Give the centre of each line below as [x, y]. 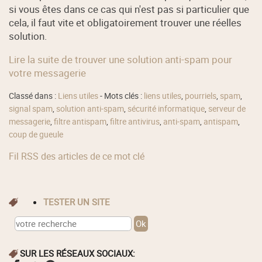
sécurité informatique [166, 109]
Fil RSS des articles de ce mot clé [77, 156]
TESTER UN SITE [80, 202]
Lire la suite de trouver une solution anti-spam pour [121, 59]
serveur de [227, 109]
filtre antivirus [135, 122]
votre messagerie [48, 73]
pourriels [201, 96]
